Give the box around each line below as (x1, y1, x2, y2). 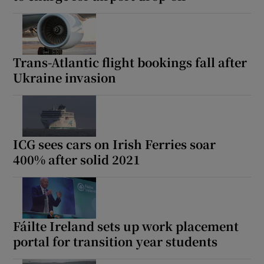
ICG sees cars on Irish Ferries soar (13, 135, 216, 153)
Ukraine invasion (13, 68, 117, 86)
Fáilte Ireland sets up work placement (13, 217, 239, 235)
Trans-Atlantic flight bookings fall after (13, 53, 247, 71)
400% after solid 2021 (13, 150, 141, 168)
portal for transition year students (13, 232, 218, 250)
